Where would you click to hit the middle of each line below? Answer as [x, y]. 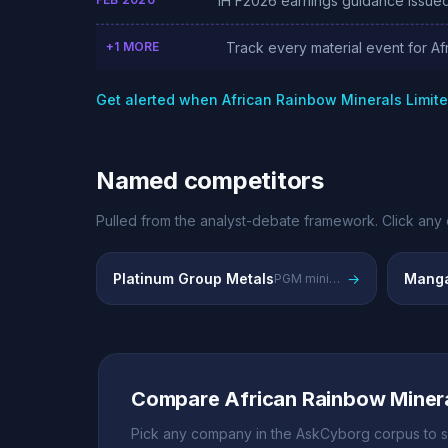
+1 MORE [133, 46]
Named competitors [210, 180]
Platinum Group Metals [193, 278]
